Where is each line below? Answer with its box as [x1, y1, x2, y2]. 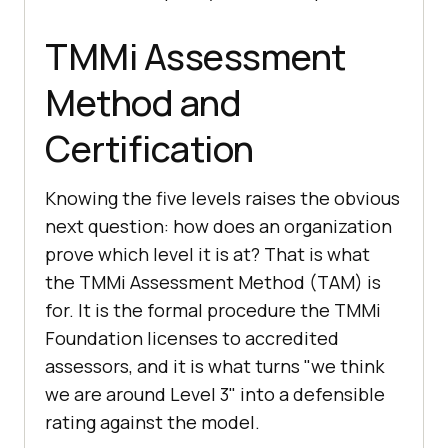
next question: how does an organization [45, 214, 392, 239]
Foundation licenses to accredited [45, 326, 339, 351]
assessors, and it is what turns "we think [45, 354, 384, 379]
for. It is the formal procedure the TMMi [45, 298, 381, 323]
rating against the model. [45, 410, 260, 435]
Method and [45, 78, 241, 128]
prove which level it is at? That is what [45, 242, 370, 267]
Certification [45, 124, 254, 174]
